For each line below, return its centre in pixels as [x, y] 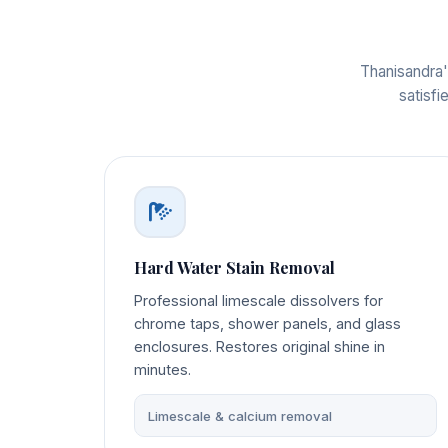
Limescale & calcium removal [239, 415]
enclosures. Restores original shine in [259, 347]
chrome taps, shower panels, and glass [267, 324]
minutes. [162, 370]
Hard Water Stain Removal [234, 268]
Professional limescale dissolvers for [258, 301]
